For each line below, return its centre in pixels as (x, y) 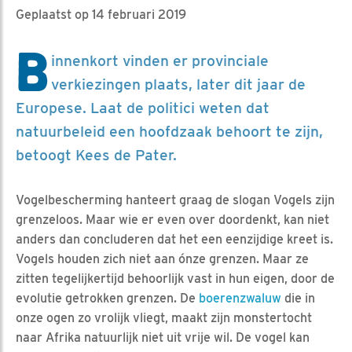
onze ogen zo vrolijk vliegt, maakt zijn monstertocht (164, 317)
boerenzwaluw (240, 298)
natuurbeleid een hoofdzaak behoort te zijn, (169, 131)
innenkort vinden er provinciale (160, 60)
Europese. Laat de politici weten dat (143, 108)
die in (298, 298)
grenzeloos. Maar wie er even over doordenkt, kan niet (172, 219)
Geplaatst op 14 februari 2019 (101, 14)
